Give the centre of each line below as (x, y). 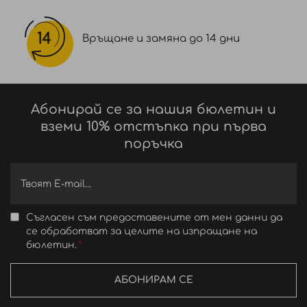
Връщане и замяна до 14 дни (161, 39)
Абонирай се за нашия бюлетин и (153, 109)
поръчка (153, 144)
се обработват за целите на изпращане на (142, 231)
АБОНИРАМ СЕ (153, 280)
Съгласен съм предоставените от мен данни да (154, 218)
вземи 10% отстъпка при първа (153, 126)
